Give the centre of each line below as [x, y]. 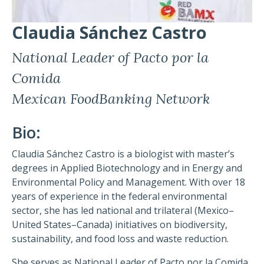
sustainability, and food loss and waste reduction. [120, 239]
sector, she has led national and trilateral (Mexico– [123, 211]
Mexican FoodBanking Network [111, 99]
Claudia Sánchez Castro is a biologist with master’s [123, 154]
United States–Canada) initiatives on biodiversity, [120, 225]
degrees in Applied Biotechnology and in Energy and [127, 168]
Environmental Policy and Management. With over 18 [128, 182]
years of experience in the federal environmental [119, 197]
